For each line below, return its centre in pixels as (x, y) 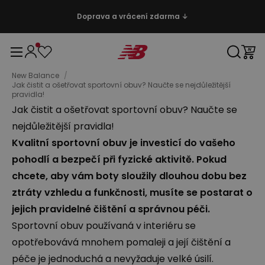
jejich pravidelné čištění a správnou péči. (111, 209)
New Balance (35, 75)
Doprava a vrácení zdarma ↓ (132, 16)
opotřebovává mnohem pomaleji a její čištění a (121, 242)
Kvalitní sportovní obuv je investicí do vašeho (124, 143)
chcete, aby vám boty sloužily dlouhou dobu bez (129, 176)
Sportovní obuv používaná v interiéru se (104, 226)
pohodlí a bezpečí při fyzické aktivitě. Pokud (119, 159)
